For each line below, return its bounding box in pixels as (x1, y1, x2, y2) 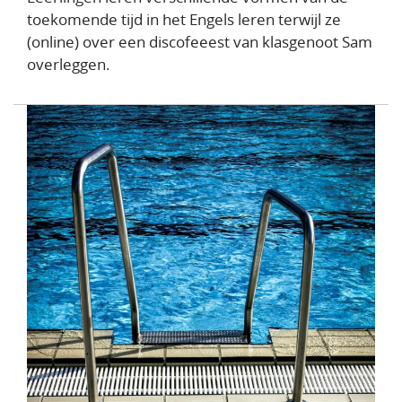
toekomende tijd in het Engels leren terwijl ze (27, 9, 341, 31)
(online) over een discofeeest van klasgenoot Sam (27, 31, 372, 53)
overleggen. (27, 54, 110, 75)
